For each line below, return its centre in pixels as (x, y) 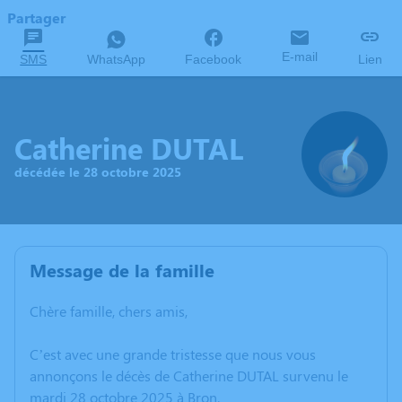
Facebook (214, 59)
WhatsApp (116, 59)
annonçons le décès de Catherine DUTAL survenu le (189, 376)
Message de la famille (122, 270)
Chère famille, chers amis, (109, 311)
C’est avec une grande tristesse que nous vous (173, 354)
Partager (36, 17)
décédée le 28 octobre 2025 (98, 171)
